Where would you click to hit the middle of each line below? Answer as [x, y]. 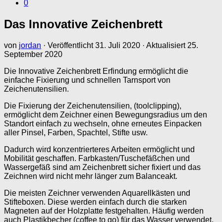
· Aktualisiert [164, 45]
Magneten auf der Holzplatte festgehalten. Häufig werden [104, 211]
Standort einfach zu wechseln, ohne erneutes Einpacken [103, 123]
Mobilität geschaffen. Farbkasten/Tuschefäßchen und [97, 158]
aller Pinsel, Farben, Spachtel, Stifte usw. [76, 132]
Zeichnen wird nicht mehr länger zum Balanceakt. [91, 176]
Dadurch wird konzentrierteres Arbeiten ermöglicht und [99, 149]
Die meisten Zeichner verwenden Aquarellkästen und [97, 193]
